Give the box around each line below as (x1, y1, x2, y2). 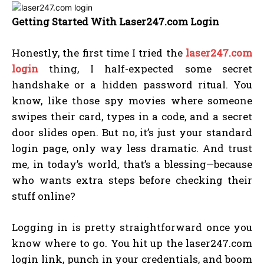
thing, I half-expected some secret (38, 62, 252, 76)
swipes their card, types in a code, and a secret (12, 110, 252, 124)
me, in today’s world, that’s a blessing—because (12, 157, 252, 171)
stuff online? (12, 189, 75, 203)
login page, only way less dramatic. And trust (12, 141, 252, 156)
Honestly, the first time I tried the (12, 46, 183, 60)
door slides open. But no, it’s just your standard (12, 126, 252, 140)
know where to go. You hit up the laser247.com (12, 236, 252, 250)
